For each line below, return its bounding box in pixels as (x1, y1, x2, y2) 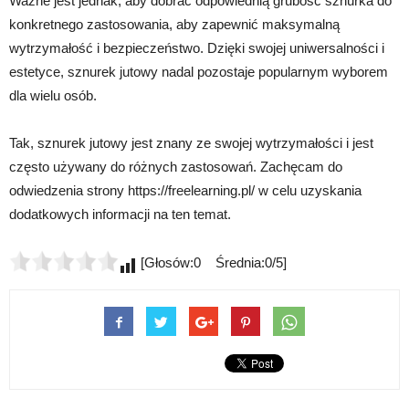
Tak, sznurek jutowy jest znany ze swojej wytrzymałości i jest (9, 135, 373, 151)
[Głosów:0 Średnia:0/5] (137, 255, 287, 270)
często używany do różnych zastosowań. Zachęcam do (9, 159, 342, 174)
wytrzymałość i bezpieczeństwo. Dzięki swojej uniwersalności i (9, 40, 384, 56)
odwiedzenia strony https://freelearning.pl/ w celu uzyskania (9, 183, 362, 198)
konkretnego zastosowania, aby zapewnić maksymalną (9, 16, 340, 32)
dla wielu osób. (9, 88, 97, 103)
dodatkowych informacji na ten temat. (9, 206, 231, 222)
